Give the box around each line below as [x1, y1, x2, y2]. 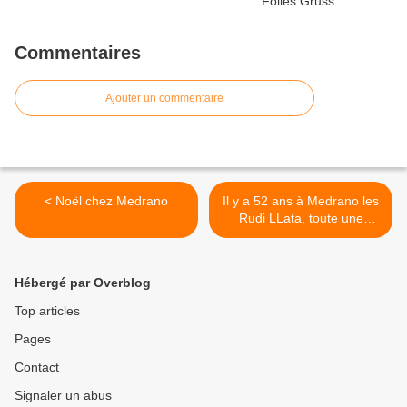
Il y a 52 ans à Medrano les [223, 194, 379, 209]
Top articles [15, 303, 80, 319]
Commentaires [15, 43, 141, 64]
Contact [15, 360, 59, 375]
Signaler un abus [15, 388, 112, 403]
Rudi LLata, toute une [238, 211, 363, 226]
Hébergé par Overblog [15, 275, 151, 291]
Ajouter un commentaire [105, 92, 223, 105]
